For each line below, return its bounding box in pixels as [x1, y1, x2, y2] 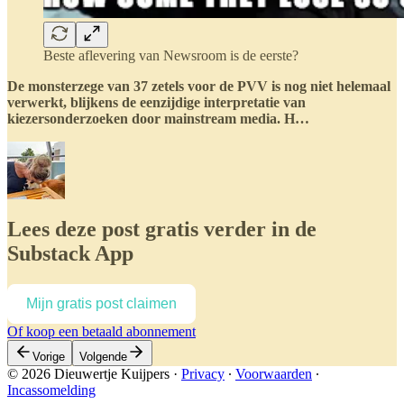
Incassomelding [7, 382, 96, 399]
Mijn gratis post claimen [26, 296, 177, 312]
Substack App [7, 242, 133, 266]
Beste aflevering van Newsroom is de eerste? [43, 48, 298, 64]
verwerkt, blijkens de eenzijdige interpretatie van [7, 95, 306, 111]
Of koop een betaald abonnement [7, 324, 196, 340]
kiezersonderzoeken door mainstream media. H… [7, 111, 309, 127]
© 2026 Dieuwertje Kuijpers [7, 366, 170, 382]
